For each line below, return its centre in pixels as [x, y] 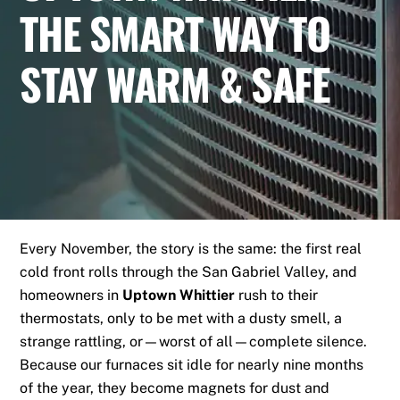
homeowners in [71, 296]
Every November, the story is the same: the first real [191, 249]
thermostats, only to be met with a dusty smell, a [181, 319]
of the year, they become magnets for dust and [175, 388]
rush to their [277, 296]
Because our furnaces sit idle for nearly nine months [192, 365]
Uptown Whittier [179, 296]
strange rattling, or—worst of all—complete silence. [194, 342]
